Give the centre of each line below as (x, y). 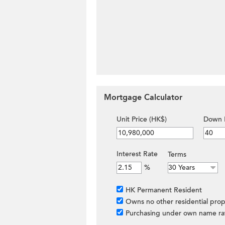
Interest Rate (137, 154)
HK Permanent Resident (164, 190)
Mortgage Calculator (143, 97)
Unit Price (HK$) (142, 119)
